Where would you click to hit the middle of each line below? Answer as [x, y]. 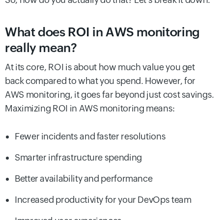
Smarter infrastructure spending [78, 158]
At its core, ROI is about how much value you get [100, 67]
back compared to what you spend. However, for [100, 81]
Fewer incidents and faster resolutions [90, 137]
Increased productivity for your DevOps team [103, 200]
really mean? [41, 48]
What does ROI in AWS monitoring [102, 32]
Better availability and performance [84, 179]
